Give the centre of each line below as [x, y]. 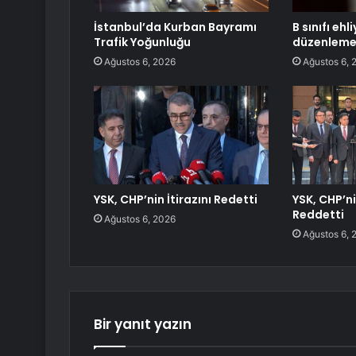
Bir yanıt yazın [143, 325]
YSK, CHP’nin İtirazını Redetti [176, 200]
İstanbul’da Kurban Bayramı [175, 27]
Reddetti [318, 215]
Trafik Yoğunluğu [142, 43]
